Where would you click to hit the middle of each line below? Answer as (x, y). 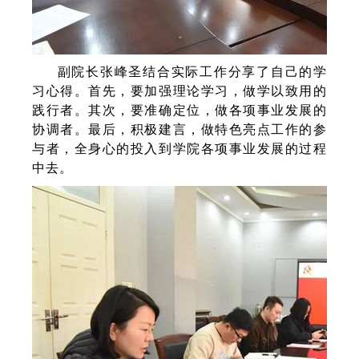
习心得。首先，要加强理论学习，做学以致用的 (179, 91)
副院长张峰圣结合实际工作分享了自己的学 (190, 71)
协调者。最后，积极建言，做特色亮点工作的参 (179, 129)
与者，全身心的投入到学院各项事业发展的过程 (179, 148)
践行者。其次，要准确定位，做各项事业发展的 (179, 110)
